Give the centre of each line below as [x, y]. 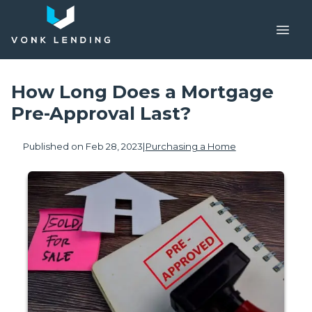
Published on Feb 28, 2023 [83, 147]
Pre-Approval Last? [101, 114]
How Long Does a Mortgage [142, 92]
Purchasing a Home [190, 147]
